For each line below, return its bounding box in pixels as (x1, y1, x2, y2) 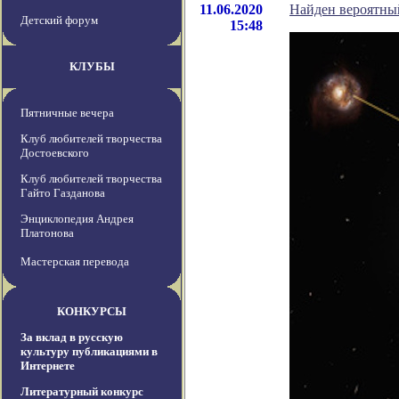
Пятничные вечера (20, 106, 114, 120)
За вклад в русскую (20, 330, 123, 345)
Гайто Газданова (20, 186, 105, 200)
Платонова (20, 226, 74, 240)
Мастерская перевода (20, 255, 129, 269)
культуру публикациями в (20, 345, 158, 359)
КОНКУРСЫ (57, 305, 126, 319)
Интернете (20, 359, 75, 373)
